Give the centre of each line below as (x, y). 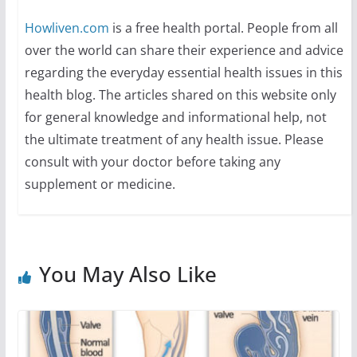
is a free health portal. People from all (223, 28)
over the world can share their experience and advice (184, 51)
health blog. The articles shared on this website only (180, 95)
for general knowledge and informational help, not (175, 118)
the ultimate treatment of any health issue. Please (174, 140)
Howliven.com (67, 28)
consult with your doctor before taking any (152, 162)
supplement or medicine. (100, 184)
